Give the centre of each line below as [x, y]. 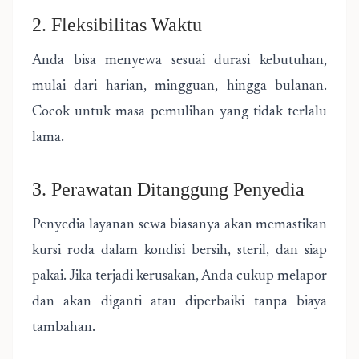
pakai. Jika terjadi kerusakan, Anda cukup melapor [179, 276]
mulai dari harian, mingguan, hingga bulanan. [179, 87]
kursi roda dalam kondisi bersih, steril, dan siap [179, 251]
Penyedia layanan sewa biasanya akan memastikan [179, 225]
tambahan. [64, 328]
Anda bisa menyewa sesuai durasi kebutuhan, [179, 61]
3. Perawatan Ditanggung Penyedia [168, 189]
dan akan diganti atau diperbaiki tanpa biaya [179, 302]
